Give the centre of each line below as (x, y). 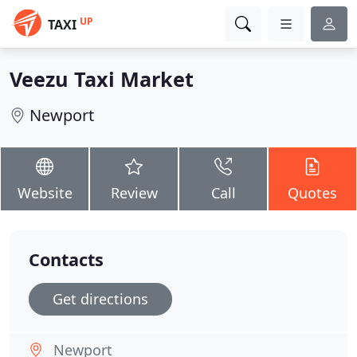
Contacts (66, 259)
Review (134, 193)
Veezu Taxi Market (102, 79)
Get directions (100, 299)
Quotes (312, 193)
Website (45, 193)
